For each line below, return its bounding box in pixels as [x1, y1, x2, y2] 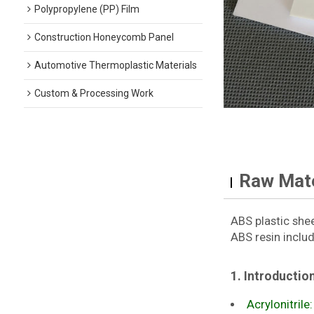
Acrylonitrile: [246, 298, 313, 312]
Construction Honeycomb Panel [34, 32, 174, 43]
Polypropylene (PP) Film [34, 4, 139, 15]
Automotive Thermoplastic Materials [34, 60, 197, 71]
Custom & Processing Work [34, 88, 153, 99]
